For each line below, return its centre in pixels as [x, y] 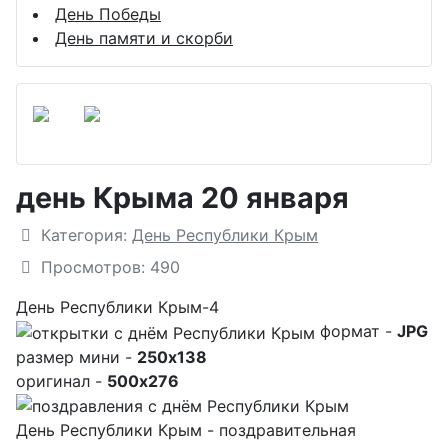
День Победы [108, 14]
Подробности [70, 234]
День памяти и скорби [144, 38]
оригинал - [61, 380]
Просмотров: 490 [110, 267]
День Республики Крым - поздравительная [186, 430]
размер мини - [76, 356]
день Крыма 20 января [182, 198]
